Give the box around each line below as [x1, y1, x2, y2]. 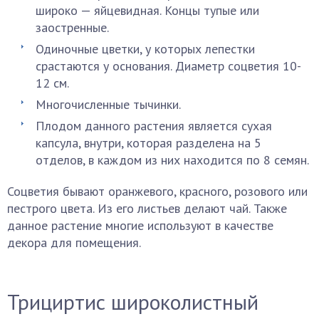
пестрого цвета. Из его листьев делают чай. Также [7, 200, 287, 216]
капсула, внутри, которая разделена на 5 [36, 135, 261, 151]
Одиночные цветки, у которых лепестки [36, 41, 255, 57]
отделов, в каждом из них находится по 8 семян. [36, 152, 309, 168]
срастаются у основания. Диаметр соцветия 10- [36, 58, 301, 74]
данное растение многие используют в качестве [7, 217, 273, 234]
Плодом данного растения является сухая [36, 117, 272, 134]
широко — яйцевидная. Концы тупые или [36, 2, 259, 19]
